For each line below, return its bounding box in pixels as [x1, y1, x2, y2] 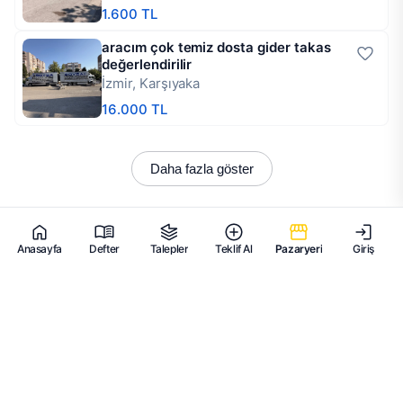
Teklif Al [215, 241, 253, 255]
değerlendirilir [102, 56, 193, 73]
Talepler [149, 241, 189, 255]
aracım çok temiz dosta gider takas [102, 39, 331, 56]
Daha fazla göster [149, 161, 254, 176]
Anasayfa [17, 241, 62, 255]
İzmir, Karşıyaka [102, 75, 201, 92]
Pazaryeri [274, 241, 323, 255]
